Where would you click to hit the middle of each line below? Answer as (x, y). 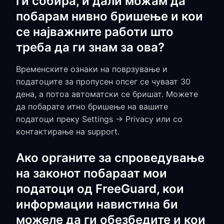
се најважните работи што (95, 32)
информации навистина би (97, 204)
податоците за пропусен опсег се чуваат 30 (103, 81)
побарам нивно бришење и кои (109, 16)
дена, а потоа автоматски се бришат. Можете (107, 94)
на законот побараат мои (91, 173)
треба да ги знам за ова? (90, 47)
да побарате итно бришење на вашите (92, 106)
